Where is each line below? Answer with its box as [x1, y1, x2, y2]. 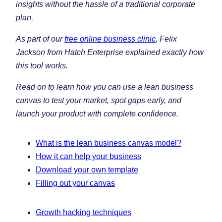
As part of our [16, 34, 64, 43]
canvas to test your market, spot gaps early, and [16, 96, 181, 105]
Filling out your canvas [36, 178, 115, 187]
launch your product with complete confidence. [16, 109, 178, 118]
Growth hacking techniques [36, 208, 131, 217]
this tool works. [16, 61, 68, 70]
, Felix [156, 34, 177, 43]
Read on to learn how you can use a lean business [16, 82, 193, 91]
